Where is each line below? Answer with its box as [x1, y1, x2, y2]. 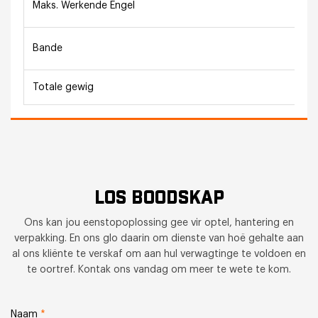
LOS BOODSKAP [94, 186, 224, 212]
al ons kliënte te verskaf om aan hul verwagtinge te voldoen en [12, 249, 306, 260]
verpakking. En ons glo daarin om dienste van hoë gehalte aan [14, 234, 304, 244]
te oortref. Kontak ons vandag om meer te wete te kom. [27, 265, 291, 275]
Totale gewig [33, 82, 94, 92]
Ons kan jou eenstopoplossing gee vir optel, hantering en [24, 218, 294, 229]
